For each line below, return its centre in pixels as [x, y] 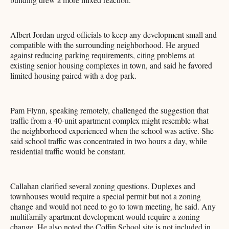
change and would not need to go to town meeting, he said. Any [113, 207]
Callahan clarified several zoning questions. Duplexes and [103, 186]
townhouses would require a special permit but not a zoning [106, 196]
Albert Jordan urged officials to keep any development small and [113, 35]
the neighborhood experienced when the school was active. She [112, 131]
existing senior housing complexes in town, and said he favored [111, 65]
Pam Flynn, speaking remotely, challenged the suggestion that [109, 110]
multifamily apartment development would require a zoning [105, 217]
